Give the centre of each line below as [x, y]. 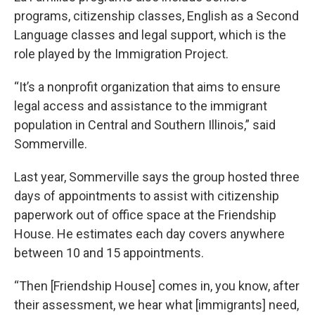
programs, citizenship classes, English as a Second [156, 16]
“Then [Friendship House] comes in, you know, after [157, 286]
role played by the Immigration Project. [121, 54]
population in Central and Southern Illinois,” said [145, 125]
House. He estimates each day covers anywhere [149, 234]
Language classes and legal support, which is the [150, 35]
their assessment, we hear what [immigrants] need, [156, 305]
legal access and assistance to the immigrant [141, 106]
